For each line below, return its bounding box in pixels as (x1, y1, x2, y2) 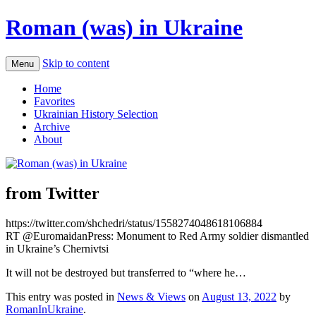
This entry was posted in (6, 290, 117, 303)
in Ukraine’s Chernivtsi (6, 242, 109, 255)
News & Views (117, 290, 186, 303)
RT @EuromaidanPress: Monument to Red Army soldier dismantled (6, 229, 309, 242)
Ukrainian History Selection (34, 107, 158, 120)
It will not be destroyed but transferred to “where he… (6, 266, 246, 279)
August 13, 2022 (202, 290, 276, 303)
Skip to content (42, 56, 109, 69)
